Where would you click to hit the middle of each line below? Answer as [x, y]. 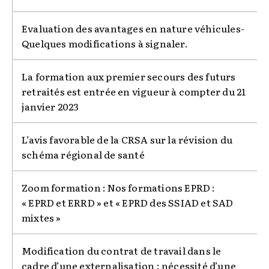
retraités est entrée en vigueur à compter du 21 [134, 91]
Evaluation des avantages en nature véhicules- [133, 28]
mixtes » [41, 217]
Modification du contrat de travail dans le [122, 250]
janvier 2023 [50, 106]
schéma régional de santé [83, 154]
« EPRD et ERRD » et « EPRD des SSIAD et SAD [128, 202]
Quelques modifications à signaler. [105, 43]
